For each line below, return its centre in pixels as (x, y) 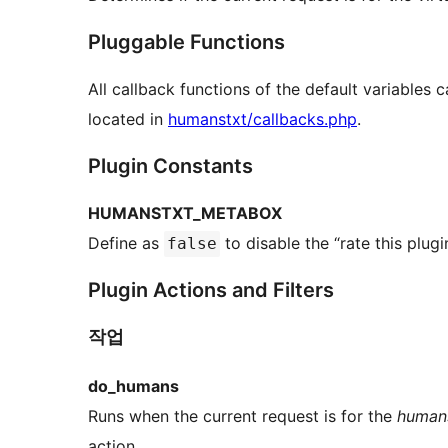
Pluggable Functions (186, 42)
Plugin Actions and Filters (211, 290)
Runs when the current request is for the (242, 415)
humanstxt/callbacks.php (262, 119)
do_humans (133, 385)
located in (128, 119)
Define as (126, 243)
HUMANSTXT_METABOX (185, 213)
